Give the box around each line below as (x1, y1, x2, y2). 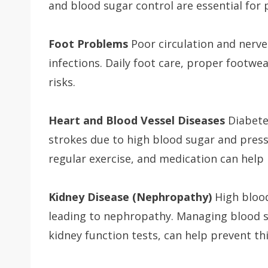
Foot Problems (48, 36, 128, 51)
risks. (48, 75, 75, 90)
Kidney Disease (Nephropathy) (48, 190, 212, 205)
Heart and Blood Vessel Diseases (48, 113, 225, 128)
